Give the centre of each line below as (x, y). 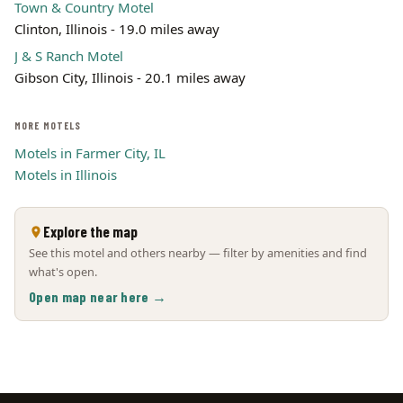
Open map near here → (98, 296)
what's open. (63, 272)
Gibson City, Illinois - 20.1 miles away (130, 77)
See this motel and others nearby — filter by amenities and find (198, 253)
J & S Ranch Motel (69, 56)
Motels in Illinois (66, 175)
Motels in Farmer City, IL (90, 153)
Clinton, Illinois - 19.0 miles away (117, 29)
